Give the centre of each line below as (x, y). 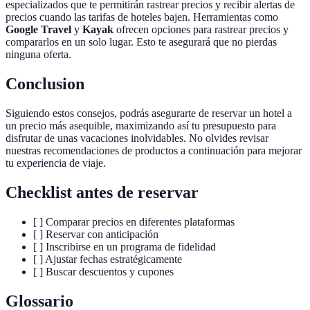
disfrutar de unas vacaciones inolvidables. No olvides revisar (137, 138)
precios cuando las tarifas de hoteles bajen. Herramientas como (142, 17)
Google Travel (38, 30)
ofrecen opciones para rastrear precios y (201, 30)
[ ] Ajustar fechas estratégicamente (108, 259)
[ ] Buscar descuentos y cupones (103, 271)
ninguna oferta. (38, 55)
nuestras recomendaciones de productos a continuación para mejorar (154, 150)
